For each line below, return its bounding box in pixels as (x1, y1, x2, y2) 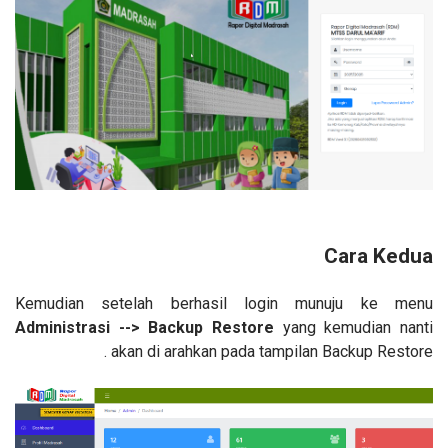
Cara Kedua (324, 244, 433, 269)
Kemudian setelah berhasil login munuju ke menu (15, 294, 433, 314)
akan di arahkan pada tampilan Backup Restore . (111, 342, 433, 362)
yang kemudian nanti (282, 318, 434, 338)
